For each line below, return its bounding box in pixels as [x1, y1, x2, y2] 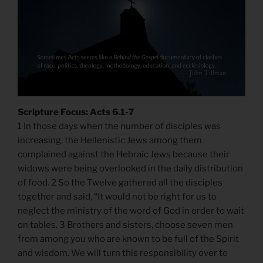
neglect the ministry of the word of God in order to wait [18, 205, 244, 216]
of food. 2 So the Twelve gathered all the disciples [18, 177, 222, 188]
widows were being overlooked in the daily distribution [18, 163, 243, 174]
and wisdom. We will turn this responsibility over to [18, 247, 228, 258]
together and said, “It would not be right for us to [18, 191, 217, 202]
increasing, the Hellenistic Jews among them [18, 134, 202, 146]
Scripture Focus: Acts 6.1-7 [18, 106, 134, 117]
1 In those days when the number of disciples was [18, 120, 221, 131]
